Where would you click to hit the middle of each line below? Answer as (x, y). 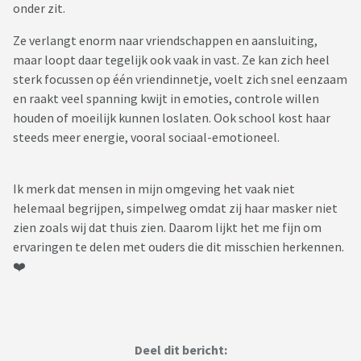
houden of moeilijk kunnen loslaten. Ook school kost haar (172, 118)
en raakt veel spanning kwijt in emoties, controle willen (166, 99)
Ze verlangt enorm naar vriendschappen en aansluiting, (165, 41)
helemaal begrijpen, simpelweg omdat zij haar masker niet (175, 208)
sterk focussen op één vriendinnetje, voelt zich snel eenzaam (180, 79)
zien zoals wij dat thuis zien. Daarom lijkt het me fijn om (167, 228)
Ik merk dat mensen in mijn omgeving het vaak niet (154, 189)
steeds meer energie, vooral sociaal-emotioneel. (146, 137)
